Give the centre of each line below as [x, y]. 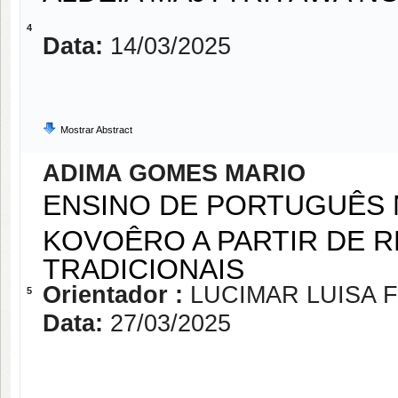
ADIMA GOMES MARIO [174, 173]
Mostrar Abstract [96, 130]
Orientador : [116, 295]
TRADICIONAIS [143, 267]
